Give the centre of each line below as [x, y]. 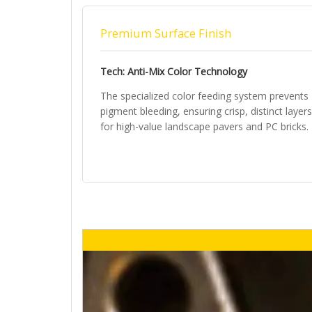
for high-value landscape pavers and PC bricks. [204, 126]
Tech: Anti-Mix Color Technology [174, 71]
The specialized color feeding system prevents [204, 96]
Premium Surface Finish [166, 33]
